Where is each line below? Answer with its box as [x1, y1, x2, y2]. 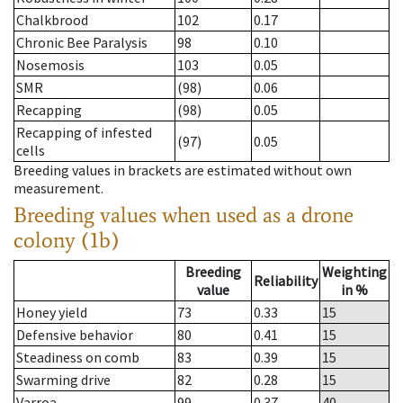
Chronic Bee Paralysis [16, 33, 148, 52]
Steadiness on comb [16, 348, 139, 367]
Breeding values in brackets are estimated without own [13, 161, 352, 180]
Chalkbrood [16, 11, 88, 30]
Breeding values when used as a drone [13, 201, 354, 228]
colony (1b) [13, 227, 120, 254]
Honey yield [16, 303, 87, 322]
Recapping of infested [16, 123, 152, 142]
